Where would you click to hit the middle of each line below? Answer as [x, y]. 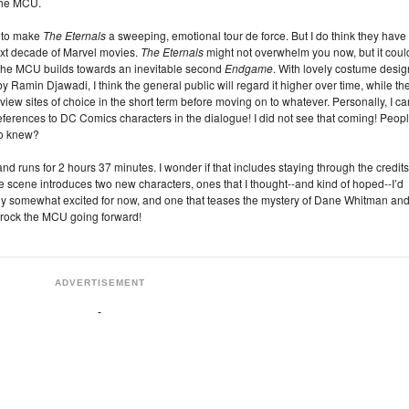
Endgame [249, 68]
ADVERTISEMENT [100, 283]
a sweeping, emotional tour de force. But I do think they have [256, 35]
